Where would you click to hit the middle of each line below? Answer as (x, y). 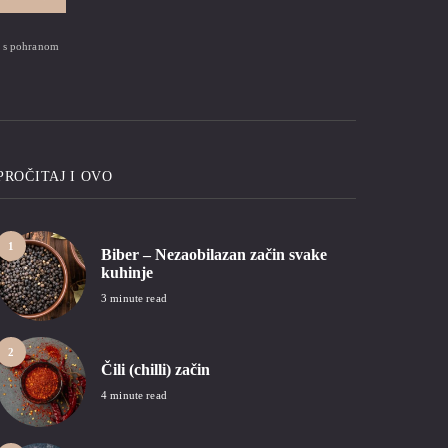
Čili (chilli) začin (155, 370)
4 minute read (134, 395)
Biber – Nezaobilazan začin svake (214, 255)
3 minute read (134, 298)
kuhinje (127, 273)
